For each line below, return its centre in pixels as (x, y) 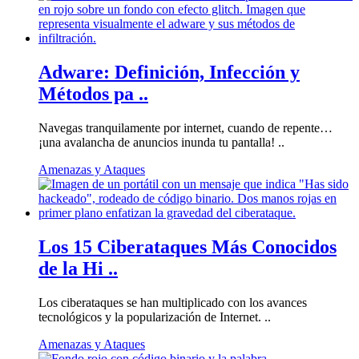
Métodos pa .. (93, 94)
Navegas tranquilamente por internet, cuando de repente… (186, 128)
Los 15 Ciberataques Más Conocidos (188, 247)
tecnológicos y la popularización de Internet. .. (155, 317)
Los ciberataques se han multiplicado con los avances (173, 302)
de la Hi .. (78, 269)
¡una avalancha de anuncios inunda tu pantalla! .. (161, 143)
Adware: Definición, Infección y (169, 73)
